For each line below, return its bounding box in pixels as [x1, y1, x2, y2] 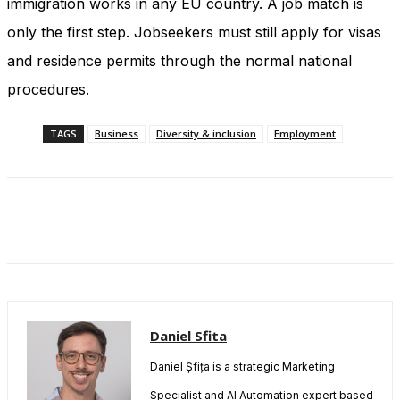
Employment [274, 127, 336, 141]
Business [95, 127, 138, 141]
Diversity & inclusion [156, 127, 256, 141]
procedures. [7, 80, 89, 99]
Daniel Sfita [150, 327, 227, 346]
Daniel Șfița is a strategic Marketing [150, 360, 335, 374]
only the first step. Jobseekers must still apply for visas [7, 23, 381, 42]
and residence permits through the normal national [7, 52, 352, 71]
